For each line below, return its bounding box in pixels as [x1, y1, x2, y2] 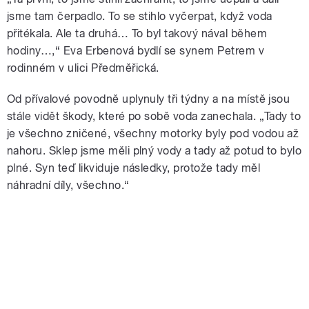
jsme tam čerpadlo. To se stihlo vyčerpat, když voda [7, 10, 272, 23]
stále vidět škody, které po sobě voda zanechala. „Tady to [7, 110, 301, 123]
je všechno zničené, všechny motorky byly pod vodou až [7, 127, 299, 141]
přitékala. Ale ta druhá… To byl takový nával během [7, 27, 268, 41]
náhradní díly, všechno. [7, 179, 125, 192]
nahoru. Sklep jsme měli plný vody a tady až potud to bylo [7, 144, 302, 158]
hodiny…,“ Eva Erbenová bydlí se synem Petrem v [7, 44, 265, 58]
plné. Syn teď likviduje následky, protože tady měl [7, 161, 261, 175]
